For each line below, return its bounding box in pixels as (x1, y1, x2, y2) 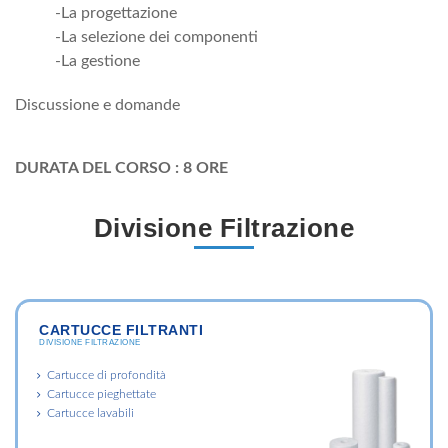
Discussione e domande (15, 96, 180, 113)
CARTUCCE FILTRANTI (39, 321, 203, 338)
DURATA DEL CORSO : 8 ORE (15, 159, 228, 176)
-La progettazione (55, 4, 177, 21)
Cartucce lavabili (47, 406, 134, 419)
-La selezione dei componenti (55, 28, 258, 45)
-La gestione (55, 52, 140, 69)
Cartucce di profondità (47, 368, 166, 381)
